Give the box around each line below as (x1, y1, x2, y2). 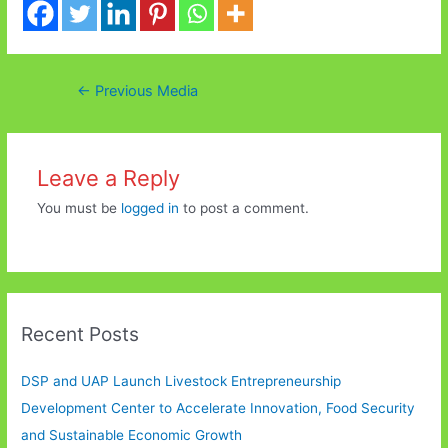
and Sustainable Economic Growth (21, 426, 243, 443)
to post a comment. (178, 200, 309, 217)
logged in (120, 200, 179, 217)
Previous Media (90, 82, 198, 101)
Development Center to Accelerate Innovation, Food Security (21, 399, 416, 416)
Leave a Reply (36, 165, 180, 192)
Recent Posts (21, 322, 140, 347)
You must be (36, 200, 121, 217)
